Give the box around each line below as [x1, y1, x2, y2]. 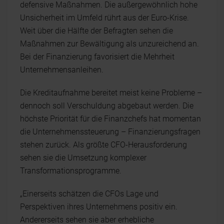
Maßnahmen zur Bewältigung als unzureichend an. [20, 39, 199, 48]
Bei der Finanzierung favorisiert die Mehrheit [20, 52, 174, 61]
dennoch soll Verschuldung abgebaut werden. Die [20, 101, 193, 110]
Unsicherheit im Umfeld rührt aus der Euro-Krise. [20, 13, 189, 22]
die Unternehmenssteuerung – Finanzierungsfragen [20, 127, 200, 136]
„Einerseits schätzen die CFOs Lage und [20, 189, 158, 198]
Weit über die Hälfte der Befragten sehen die [20, 26, 173, 35]
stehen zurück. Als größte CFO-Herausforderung [20, 140, 187, 149]
